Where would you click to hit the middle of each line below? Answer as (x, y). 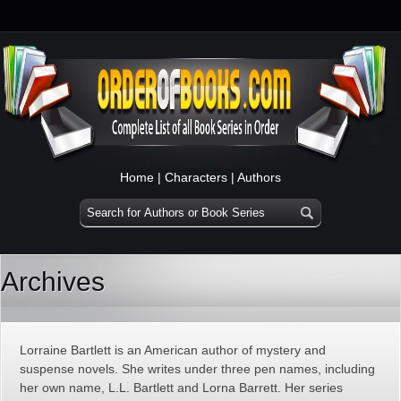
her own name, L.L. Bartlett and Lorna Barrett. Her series (181, 388)
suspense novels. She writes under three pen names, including (197, 369)
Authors (259, 177)
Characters (196, 177)
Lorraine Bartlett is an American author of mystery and (173, 350)
